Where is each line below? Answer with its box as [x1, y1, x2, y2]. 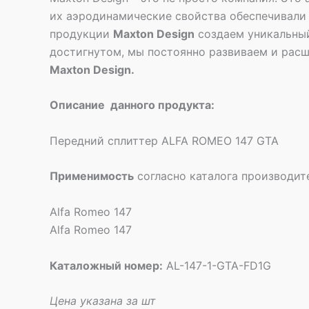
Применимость [50, 169, 134, 183]
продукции [50, 26, 113, 41]
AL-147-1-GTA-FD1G [163, 258, 271, 272]
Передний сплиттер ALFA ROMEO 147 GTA [50, 133, 279, 148]
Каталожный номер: [50, 258, 163, 272]
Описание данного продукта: [50, 98, 215, 112]
